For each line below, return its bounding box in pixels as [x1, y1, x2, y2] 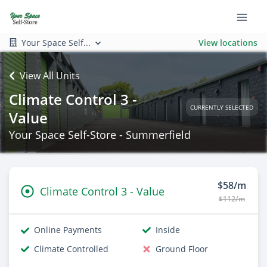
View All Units [20, 69, 80, 82]
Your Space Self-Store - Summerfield [9, 128, 191, 142]
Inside [156, 224, 180, 235]
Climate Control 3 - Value [40, 184, 164, 198]
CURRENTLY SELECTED [190, 103, 254, 111]
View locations [198, 36, 257, 48]
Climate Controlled [34, 243, 108, 254]
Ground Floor [156, 243, 208, 254]
